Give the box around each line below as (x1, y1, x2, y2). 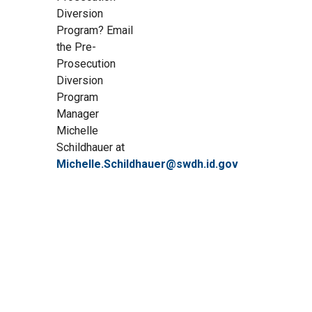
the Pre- (56, 40, 96, 54)
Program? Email (56, 24, 133, 38)
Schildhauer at (56, 141, 125, 155)
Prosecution (56, 57, 116, 71)
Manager (56, 107, 99, 121)
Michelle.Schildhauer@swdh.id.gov (56, 157, 238, 171)
